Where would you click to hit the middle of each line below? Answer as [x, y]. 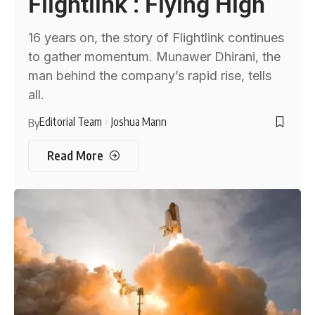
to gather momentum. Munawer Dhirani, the [155, 57]
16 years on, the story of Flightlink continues [156, 38]
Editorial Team [71, 122]
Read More [75, 156]
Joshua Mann [139, 122]
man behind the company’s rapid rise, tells [150, 76]
